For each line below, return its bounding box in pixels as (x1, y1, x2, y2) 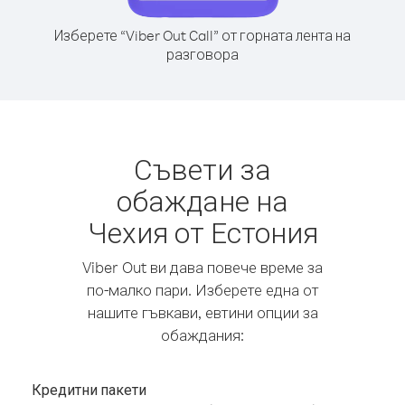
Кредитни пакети (32, 381, 146, 399)
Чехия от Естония (87, 213, 318, 250)
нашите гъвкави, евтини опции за (87, 303, 318, 322)
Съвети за (134, 150, 271, 187)
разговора (166, 45, 239, 63)
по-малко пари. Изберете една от (86, 280, 319, 299)
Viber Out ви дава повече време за (82, 258, 323, 277)
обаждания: (161, 325, 244, 344)
